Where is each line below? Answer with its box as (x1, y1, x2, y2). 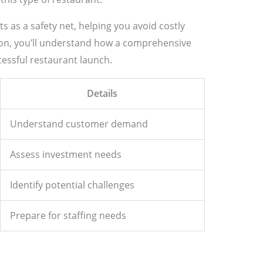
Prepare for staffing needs (9, 209, 126, 222)
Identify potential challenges (9, 178, 134, 192)
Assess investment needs (9, 148, 122, 161)
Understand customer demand (9, 117, 148, 131)
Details (87, 87, 118, 100)
